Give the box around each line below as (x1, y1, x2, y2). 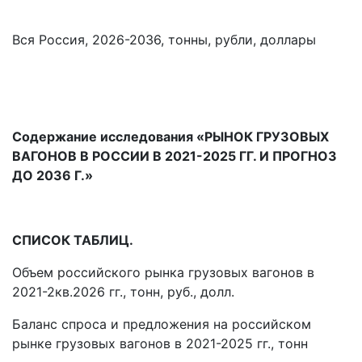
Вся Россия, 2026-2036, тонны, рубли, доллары (12, 32, 316, 48)
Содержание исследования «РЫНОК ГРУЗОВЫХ (12, 128, 329, 145)
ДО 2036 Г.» (12, 167, 93, 184)
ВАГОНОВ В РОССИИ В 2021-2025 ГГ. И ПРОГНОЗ (12, 148, 337, 165)
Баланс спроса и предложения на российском (12, 316, 311, 333)
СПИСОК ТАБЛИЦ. (12, 232, 133, 249)
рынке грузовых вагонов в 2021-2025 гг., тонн (12, 335, 308, 352)
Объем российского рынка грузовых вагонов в (12, 264, 314, 281)
